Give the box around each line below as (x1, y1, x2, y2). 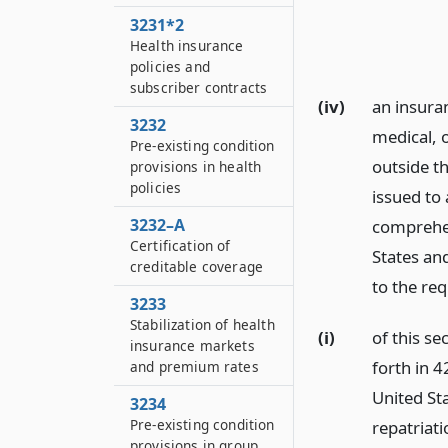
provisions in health (130, 157, 262, 176)
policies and (130, 57, 210, 76)
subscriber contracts (130, 78, 268, 97)
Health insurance (130, 36, 244, 55)
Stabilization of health (130, 315, 275, 334)
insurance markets (130, 336, 255, 355)
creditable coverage (130, 257, 264, 276)
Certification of (130, 236, 231, 255)
